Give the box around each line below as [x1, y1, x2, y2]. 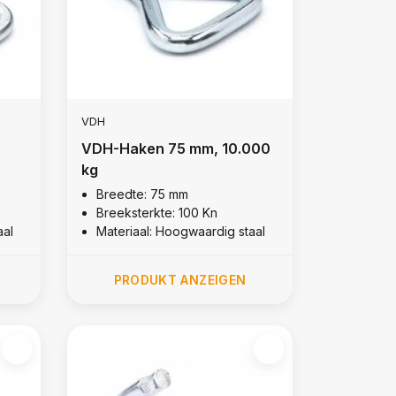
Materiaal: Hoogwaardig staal [95, 223, 265, 239]
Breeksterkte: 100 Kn [95, 204, 217, 220]
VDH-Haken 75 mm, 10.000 [80, 139, 270, 157]
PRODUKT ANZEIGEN [113, 271, 247, 287]
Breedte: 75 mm [95, 186, 188, 202]
